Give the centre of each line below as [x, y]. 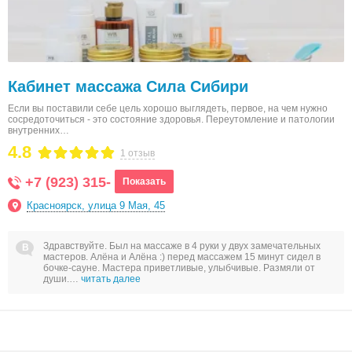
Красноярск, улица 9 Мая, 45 [96, 205]
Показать [144, 181]
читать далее [111, 279]
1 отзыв [137, 153]
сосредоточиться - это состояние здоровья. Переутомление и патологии [171, 119]
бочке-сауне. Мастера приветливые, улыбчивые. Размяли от [179, 268]
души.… [62, 279]
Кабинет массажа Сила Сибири [128, 86]
